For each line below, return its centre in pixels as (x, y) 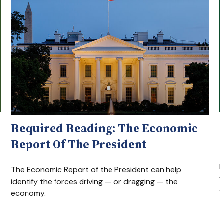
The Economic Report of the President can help (96, 170)
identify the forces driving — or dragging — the (95, 182)
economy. (28, 193)
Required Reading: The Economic (105, 128)
